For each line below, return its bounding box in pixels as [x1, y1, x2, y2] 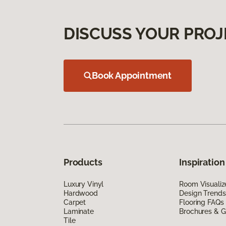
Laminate [64, 207, 94, 215]
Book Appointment [92, 70, 172, 81]
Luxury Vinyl [64, 180, 104, 188]
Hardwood [64, 189, 98, 197]
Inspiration [179, 156, 225, 167]
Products [64, 156, 102, 167]
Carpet [64, 198, 86, 206]
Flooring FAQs [179, 198, 224, 206]
